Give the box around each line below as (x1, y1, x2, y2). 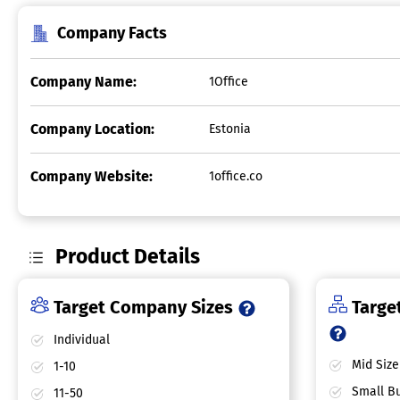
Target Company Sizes (49, 296, 237, 319)
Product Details (55, 245, 201, 270)
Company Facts (57, 23, 167, 44)
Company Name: (30, 73, 137, 91)
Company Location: (30, 121, 154, 138)
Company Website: (30, 168, 153, 186)
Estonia (209, 121, 251, 137)
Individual (50, 332, 110, 348)
